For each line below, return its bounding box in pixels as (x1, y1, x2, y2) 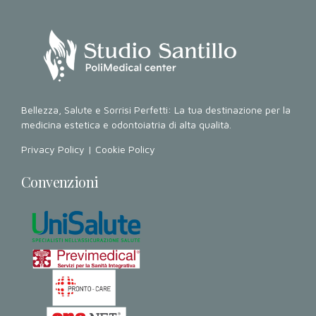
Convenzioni (21, 172, 99, 192)
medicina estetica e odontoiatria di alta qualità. (21, 118, 231, 130)
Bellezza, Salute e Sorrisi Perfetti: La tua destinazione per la (21, 103, 291, 116)
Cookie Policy (95, 142, 155, 155)
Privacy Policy (21, 142, 85, 155)
